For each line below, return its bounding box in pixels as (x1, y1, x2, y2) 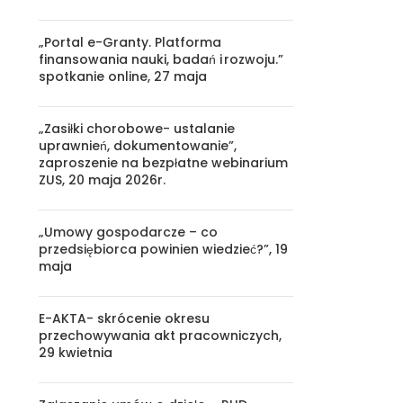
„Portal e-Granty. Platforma (38, 33, 221, 51)
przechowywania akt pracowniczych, (38, 327, 282, 345)
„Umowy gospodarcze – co (38, 223, 218, 241)
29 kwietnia (38, 344, 112, 362)
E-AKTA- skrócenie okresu (38, 309, 210, 327)
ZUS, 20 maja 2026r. (38, 171, 166, 189)
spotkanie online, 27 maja (38, 67, 207, 85)
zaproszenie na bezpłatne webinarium (38, 154, 288, 172)
